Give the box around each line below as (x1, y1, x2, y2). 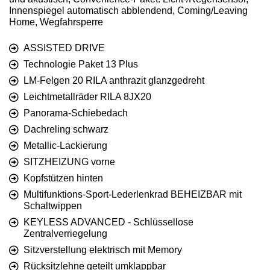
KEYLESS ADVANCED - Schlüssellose (24, 216, 193, 227)
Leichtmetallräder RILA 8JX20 (24, 91, 151, 102)
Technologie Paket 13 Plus (24, 58, 138, 69)
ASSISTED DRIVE (24, 42, 105, 53)
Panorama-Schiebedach (24, 107, 128, 118)
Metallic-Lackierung (24, 140, 107, 151)
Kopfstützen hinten (24, 172, 103, 183)
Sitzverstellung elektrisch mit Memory (24, 244, 182, 255)
